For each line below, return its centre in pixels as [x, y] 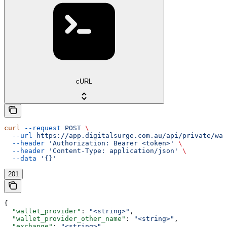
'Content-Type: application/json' [111, 151]
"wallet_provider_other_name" [65, 219]
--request [41, 128]
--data [20, 159]
